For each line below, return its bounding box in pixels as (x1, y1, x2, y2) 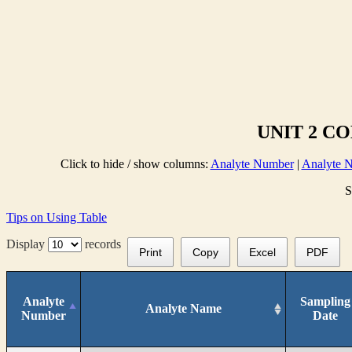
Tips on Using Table (6, 211, 107, 224)
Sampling (300, 294, 350, 308)
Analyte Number (210, 157, 294, 170)
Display (6, 237, 48, 251)
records (82, 237, 127, 251)
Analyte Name (145, 301, 222, 315)
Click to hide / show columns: (60, 157, 211, 170)
